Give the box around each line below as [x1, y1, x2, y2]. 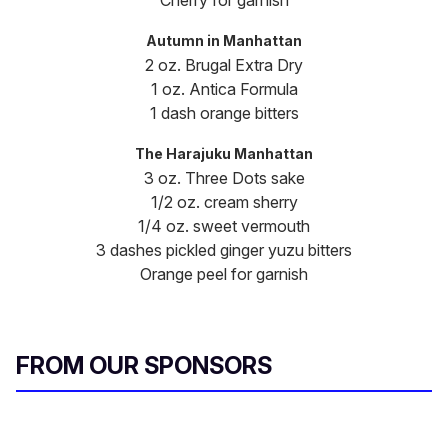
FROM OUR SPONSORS [16, 351, 272, 381]
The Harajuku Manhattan [135, 145, 313, 163]
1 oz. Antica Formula [150, 79, 298, 100]
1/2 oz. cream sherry [150, 192, 298, 213]
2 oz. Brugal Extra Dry [145, 55, 303, 76]
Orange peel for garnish [140, 264, 308, 285]
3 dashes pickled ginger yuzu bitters [96, 240, 352, 261]
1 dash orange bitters [149, 103, 299, 124]
